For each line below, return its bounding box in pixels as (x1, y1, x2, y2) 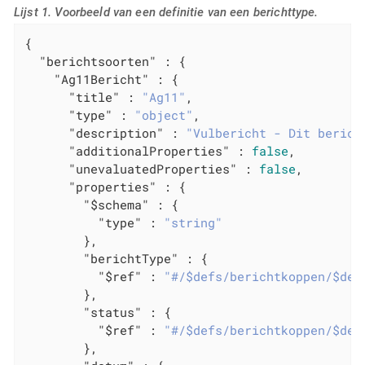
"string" (164, 213, 223, 231)
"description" (68, 124, 165, 141)
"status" (83, 303, 143, 320)
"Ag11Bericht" (54, 70, 150, 87)
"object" (134, 106, 194, 123)
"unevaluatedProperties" (68, 160, 238, 177)
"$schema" (83, 196, 150, 213)
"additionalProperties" (68, 142, 231, 159)
